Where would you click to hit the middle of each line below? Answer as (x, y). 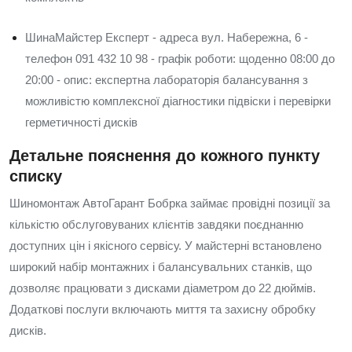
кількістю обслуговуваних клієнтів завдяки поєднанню (156, 224)
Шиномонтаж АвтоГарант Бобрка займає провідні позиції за (170, 203)
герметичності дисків (81, 122)
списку (36, 176)
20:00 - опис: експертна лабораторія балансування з (167, 80)
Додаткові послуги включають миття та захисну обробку (163, 309)
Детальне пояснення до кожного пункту (165, 156)
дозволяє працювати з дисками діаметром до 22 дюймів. (163, 288)
